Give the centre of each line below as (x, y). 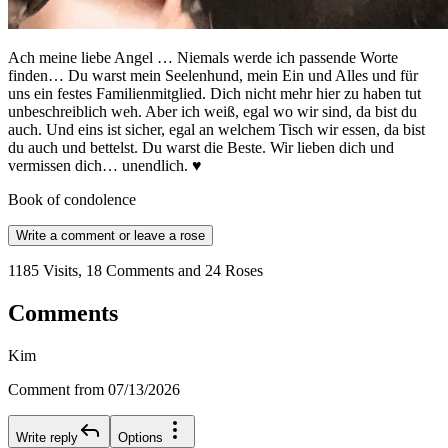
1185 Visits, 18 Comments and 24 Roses (135, 271)
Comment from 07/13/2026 (94, 390)
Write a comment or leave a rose (110, 236)
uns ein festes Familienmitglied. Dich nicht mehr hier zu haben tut (214, 94)
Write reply (47, 438)
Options (140, 438)
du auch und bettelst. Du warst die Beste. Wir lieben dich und (201, 148)
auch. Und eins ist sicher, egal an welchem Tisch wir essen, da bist (216, 130)
